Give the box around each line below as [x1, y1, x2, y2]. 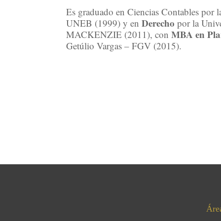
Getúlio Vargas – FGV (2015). [66, 39, 182, 52]
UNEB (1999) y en [66, 17, 142, 30]
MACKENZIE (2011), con [66, 28, 172, 41]
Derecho [142, 16, 175, 30]
